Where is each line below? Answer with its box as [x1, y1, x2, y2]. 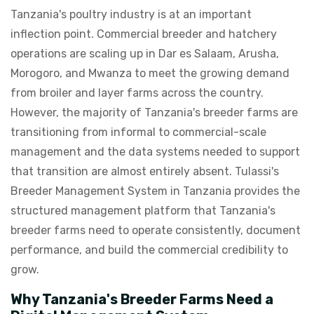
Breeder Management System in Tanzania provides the [11, 184, 300, 198]
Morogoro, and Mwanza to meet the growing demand [11, 67, 289, 80]
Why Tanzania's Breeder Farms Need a [11, 291, 273, 308]
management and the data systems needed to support [11, 145, 300, 158]
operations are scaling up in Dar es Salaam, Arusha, [11, 47, 279, 60]
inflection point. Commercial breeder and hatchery [11, 27, 277, 41]
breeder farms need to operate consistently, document [11, 224, 301, 237]
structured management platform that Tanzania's [11, 204, 275, 217]
